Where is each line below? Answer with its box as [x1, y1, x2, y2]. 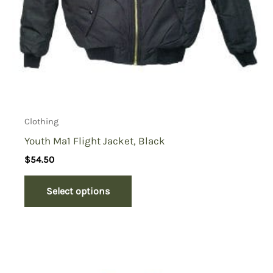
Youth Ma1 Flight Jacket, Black [24, 134, 166, 147]
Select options [46, 185, 110, 197]
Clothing [24, 116, 59, 127]
